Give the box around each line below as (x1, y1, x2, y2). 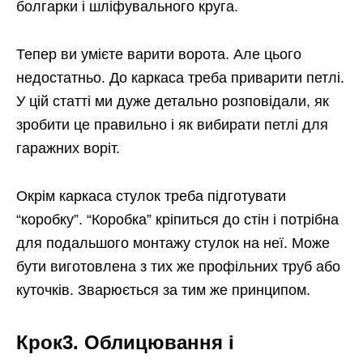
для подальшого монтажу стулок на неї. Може (16, 234, 330, 251)
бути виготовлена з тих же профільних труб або (16, 258, 340, 275)
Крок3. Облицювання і (16, 331, 234, 353)
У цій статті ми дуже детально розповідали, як (16, 92, 329, 109)
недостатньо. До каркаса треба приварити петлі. (16, 69, 344, 86)
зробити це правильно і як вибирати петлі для (16, 116, 328, 133)
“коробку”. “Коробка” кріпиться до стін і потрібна (16, 211, 339, 228)
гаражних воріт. (16, 139, 120, 156)
